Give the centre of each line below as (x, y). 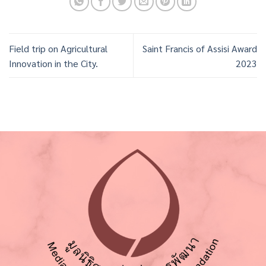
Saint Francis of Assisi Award (200, 48)
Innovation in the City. (53, 63)
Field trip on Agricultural (58, 48)
